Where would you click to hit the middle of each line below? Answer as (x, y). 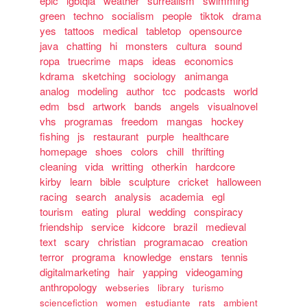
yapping (160, 272)
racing (54, 196)
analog (55, 91)
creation (230, 242)
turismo (209, 287)
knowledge (148, 257)
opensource (216, 30)
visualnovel (233, 106)
